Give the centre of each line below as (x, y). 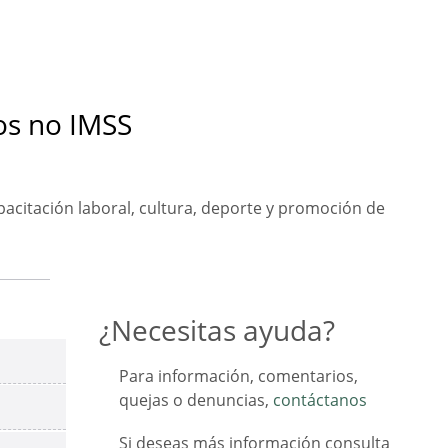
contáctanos (320, 400)
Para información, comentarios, (238, 376)
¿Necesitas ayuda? (217, 330)
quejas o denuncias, (196, 400)
